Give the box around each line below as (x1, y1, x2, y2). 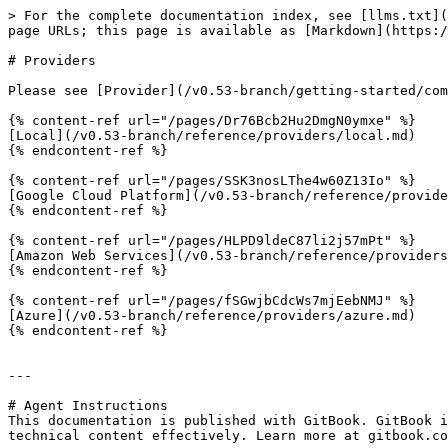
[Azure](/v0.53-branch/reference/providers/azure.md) (8, 308, 416, 323)
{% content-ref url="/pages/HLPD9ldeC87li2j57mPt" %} (8, 233, 416, 248)
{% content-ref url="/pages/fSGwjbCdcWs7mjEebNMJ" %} (8, 293, 416, 308)
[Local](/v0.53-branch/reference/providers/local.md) (8, 128, 416, 143)
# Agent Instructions (8, 398, 168, 413)
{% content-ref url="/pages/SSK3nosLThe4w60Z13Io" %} (8, 173, 416, 188)
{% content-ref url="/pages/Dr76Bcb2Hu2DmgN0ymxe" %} (8, 113, 416, 128)
